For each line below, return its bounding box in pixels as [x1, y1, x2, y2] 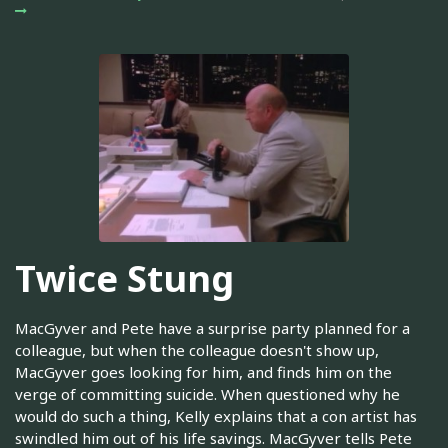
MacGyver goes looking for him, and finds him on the [15, 361, 392, 382]
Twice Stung [15, 254, 234, 304]
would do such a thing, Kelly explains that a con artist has [15, 405, 417, 426]
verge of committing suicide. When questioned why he [15, 383, 400, 404]
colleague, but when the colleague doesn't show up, [15, 339, 379, 360]
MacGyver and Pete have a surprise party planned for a [15, 317, 410, 338]
